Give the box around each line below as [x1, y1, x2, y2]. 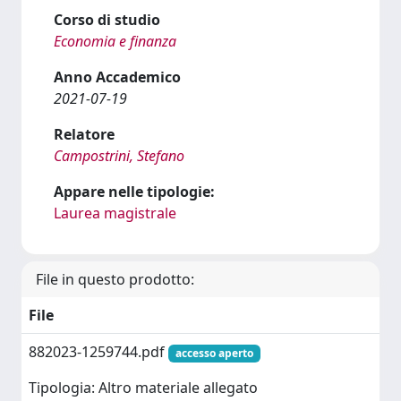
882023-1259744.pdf [29, 342, 168, 362]
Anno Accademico [54, 67, 181, 87]
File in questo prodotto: [36, 269, 194, 289]
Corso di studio [54, 10, 160, 30]
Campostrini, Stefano [54, 146, 184, 166]
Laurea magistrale [54, 203, 176, 223]
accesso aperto [175, 346, 253, 361]
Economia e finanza [54, 31, 176, 51]
